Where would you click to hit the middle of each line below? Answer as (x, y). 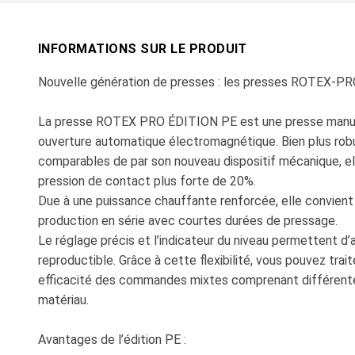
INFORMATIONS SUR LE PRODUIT (143, 48)
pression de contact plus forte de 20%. (147, 181)
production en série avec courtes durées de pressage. (188, 220)
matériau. (63, 300)
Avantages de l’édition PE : (112, 339)
